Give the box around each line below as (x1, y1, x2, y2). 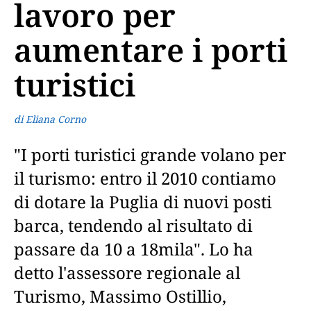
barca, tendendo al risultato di (14, 214, 253, 237)
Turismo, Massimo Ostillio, (14, 285, 226, 308)
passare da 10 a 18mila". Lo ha (14, 237, 253, 260)
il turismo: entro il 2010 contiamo (14, 167, 276, 190)
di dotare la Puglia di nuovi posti (14, 190, 272, 213)
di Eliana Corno (14, 112, 86, 126)
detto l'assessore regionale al (14, 261, 240, 284)
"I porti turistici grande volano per (14, 143, 286, 166)
